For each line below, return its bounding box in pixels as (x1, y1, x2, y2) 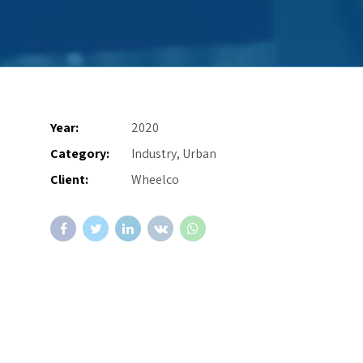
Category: (50, 144, 109, 162)
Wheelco (131, 170, 179, 188)
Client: (50, 170, 88, 188)
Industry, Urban (131, 144, 216, 162)
